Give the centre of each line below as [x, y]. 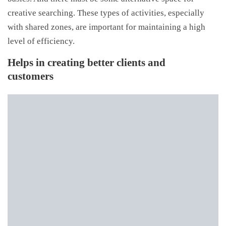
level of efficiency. [41, 41]
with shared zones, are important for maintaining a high [106, 27]
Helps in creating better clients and [87, 63]
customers [67, 76]
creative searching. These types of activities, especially [106, 13]
